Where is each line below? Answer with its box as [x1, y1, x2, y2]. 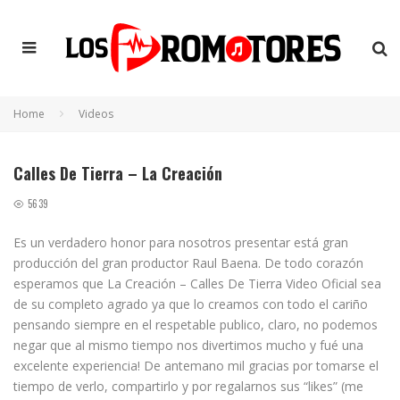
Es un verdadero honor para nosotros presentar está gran [13, 234, 348, 251]
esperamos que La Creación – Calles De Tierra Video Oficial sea [13, 275, 381, 292]
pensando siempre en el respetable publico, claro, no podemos [13, 316, 378, 333]
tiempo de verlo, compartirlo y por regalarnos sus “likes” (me [13, 378, 363, 395]
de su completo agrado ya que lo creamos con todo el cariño [13, 296, 368, 312]
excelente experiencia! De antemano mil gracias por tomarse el [13, 357, 379, 374]
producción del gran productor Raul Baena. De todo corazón [13, 254, 363, 271]
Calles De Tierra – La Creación [13, 162, 222, 185]
